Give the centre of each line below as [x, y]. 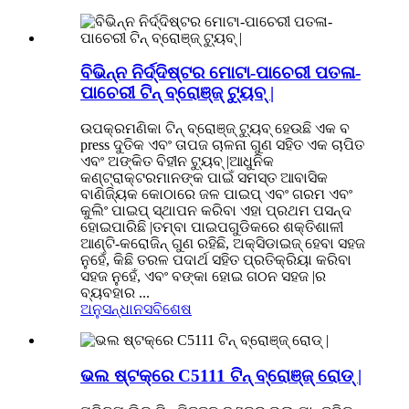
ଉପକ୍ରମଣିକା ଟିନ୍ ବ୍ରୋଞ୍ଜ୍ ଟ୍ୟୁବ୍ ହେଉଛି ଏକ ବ [215, 129]
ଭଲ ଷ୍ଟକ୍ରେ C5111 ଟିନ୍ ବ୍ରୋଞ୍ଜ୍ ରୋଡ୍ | [221, 375]
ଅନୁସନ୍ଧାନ [112, 309]
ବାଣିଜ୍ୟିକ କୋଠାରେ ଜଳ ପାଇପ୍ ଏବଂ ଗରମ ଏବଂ [216, 194]
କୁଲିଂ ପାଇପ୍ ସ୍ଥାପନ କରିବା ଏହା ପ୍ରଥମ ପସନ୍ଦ [216, 211]
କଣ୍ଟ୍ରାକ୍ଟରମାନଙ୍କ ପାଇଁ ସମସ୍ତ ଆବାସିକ [204, 178]
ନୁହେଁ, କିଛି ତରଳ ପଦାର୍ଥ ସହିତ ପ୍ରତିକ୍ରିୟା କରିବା [216, 260]
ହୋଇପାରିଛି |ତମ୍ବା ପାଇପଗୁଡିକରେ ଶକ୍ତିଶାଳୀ [212, 227]
